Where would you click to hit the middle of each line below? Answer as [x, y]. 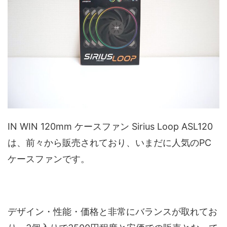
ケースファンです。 [49, 159]
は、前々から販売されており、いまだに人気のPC [109, 143]
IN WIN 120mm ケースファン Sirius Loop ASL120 [110, 127]
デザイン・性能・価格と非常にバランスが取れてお [112, 212]
